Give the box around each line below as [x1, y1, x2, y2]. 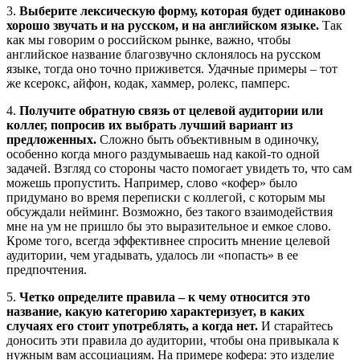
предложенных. [6, 132, 96, 146]
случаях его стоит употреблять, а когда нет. [6, 318, 258, 333]
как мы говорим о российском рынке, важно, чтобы [6, 32, 291, 47]
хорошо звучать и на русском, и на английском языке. [6, 18, 319, 32]
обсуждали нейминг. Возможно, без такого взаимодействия [6, 204, 333, 219]
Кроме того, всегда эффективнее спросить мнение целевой [6, 233, 330, 247]
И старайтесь [258, 318, 333, 333]
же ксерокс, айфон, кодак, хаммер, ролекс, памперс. [6, 76, 297, 90]
